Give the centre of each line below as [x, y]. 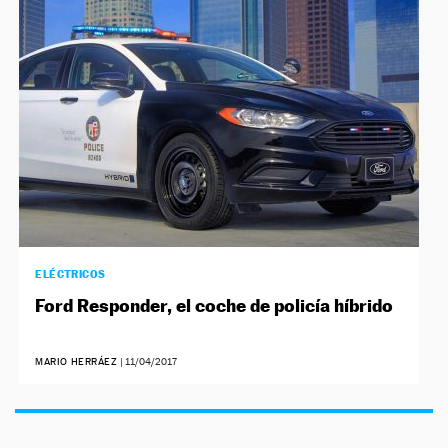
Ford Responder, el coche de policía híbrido [214, 306]
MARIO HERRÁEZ [76, 362]
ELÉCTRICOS [70, 274]
